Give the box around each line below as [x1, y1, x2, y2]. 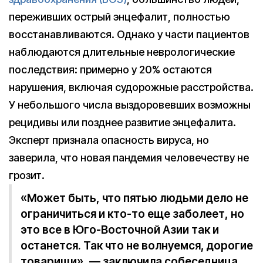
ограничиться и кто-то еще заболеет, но [21, 207, 244, 221]
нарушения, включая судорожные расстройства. [9, 81, 254, 94]
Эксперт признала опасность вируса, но [9, 134, 209, 147]
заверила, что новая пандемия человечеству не [9, 151, 249, 164]
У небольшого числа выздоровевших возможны [9, 99, 251, 112]
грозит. [9, 169, 45, 182]
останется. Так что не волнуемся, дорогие [21, 239, 253, 253]
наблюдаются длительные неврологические [9, 46, 235, 59]
